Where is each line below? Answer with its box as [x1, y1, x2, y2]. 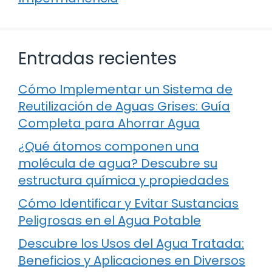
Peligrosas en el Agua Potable [18, 211, 201, 229]
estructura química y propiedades [18, 171, 229, 189]
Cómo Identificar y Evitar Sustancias [18, 194, 239, 212]
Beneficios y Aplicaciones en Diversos [18, 251, 245, 269]
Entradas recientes [18, 46, 177, 70]
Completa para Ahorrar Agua [18, 114, 200, 132]
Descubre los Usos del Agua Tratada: [18, 234, 244, 252]
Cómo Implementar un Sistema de [18, 80, 233, 98]
